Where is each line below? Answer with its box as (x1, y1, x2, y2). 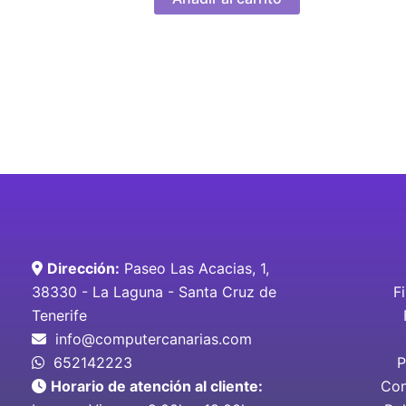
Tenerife (32, 306, 87, 325)
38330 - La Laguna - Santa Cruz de (32, 283, 276, 302)
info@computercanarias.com (51, 330, 252, 349)
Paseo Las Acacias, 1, (120, 259, 269, 278)
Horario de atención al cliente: (51, 377, 263, 396)
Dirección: (47, 259, 120, 278)
